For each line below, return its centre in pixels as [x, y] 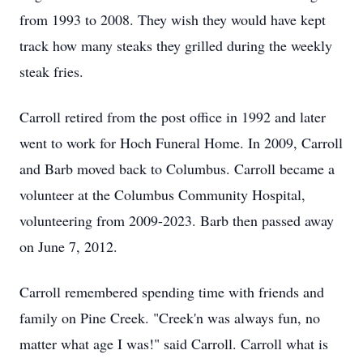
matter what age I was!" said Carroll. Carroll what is [174, 344]
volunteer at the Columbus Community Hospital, [162, 194]
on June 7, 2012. [68, 246]
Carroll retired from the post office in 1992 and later [173, 117]
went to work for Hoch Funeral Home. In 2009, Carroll [181, 143]
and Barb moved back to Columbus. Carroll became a [177, 169]
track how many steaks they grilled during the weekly [176, 45]
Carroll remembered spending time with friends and [172, 292]
